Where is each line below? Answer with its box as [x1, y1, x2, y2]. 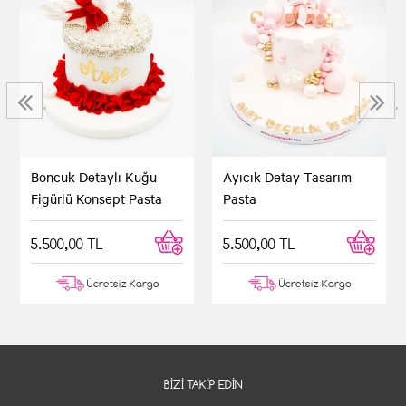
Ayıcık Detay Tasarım [223, 168, 352, 187]
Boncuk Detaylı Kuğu [31, 167, 157, 186]
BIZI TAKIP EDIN [163, 377, 243, 392]
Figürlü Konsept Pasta [31, 188, 162, 208]
